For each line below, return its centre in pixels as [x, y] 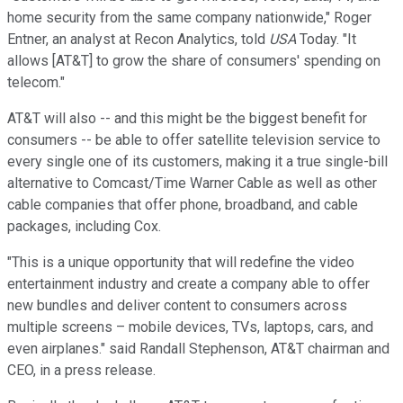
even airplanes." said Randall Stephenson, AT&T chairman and [198, 348]
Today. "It [326, 39]
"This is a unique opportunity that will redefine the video [181, 262]
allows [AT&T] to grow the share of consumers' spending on [194, 60]
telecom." [36, 82]
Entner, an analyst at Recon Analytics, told [138, 39]
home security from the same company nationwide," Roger [189, 17]
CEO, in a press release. [81, 370]
